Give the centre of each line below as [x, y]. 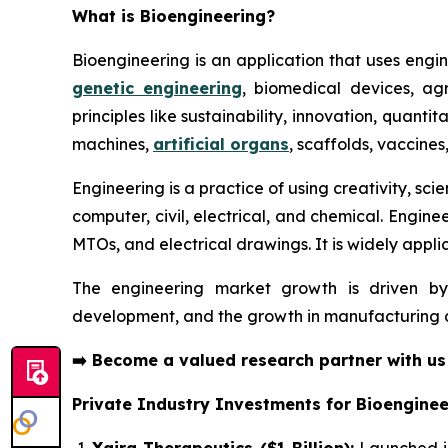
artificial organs [221, 144]
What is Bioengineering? [173, 16]
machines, [112, 144]
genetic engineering [157, 88]
